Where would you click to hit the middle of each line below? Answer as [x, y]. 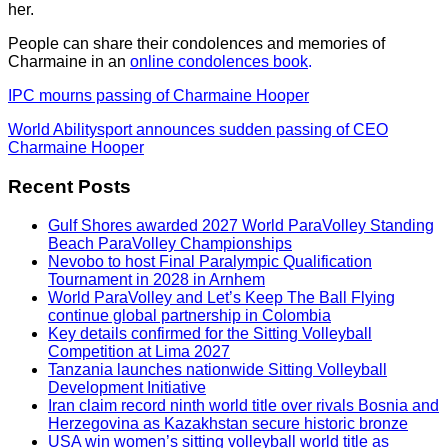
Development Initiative [127, 387]
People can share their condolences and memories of [196, 44]
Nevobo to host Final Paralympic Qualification [210, 261]
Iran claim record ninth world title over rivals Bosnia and [243, 405]
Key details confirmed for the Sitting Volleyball [210, 333]
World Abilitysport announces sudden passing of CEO [198, 130]
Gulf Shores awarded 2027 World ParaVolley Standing [241, 225]
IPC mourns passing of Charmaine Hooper [158, 96]
